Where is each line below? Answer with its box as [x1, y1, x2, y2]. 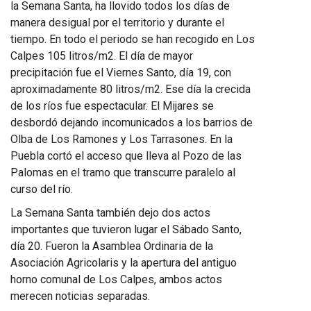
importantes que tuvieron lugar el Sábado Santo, [10, 222, 242, 236]
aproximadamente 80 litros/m [10, 82, 154, 96]
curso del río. [10, 182, 73, 196]
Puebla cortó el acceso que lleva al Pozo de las [10, 149, 242, 162]
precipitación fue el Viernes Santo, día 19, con [10, 65, 231, 79]
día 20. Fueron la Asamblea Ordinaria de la [10, 239, 213, 253]
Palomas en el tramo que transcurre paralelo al [10, 165, 235, 179]
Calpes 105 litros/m [10, 49, 108, 62]
